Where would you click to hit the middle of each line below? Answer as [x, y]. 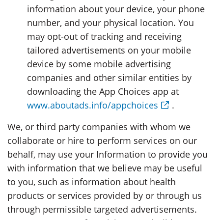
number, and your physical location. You [110, 22]
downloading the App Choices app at [103, 91]
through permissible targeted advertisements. [102, 209]
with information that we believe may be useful [105, 168]
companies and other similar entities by [109, 77]
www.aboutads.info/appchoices [93, 105]
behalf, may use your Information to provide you [108, 154]
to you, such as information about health [92, 181]
